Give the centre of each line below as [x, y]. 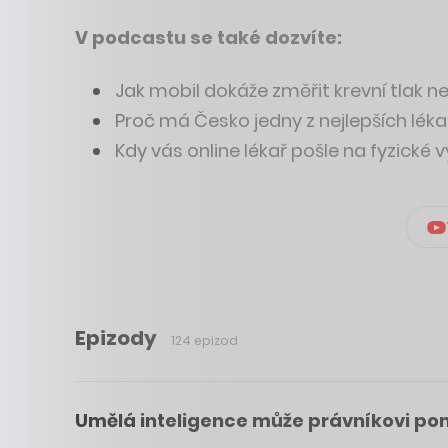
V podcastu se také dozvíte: [208, 38]
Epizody [117, 337]
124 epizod [204, 340]
